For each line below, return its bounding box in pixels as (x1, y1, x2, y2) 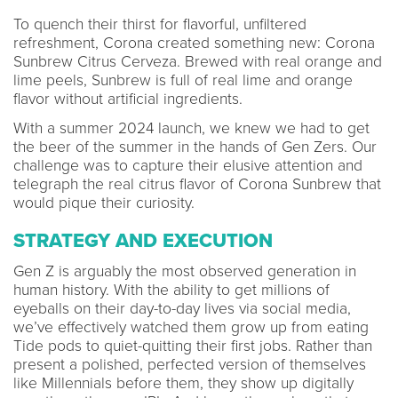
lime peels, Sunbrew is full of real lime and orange (13, 70, 353, 90)
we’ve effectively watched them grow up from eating (13, 317, 369, 337)
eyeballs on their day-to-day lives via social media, (13, 298, 351, 318)
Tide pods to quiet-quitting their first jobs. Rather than (13, 336, 372, 355)
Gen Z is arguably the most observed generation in (13, 261, 356, 281)
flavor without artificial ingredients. (13, 89, 247, 108)
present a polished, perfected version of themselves (13, 354, 366, 374)
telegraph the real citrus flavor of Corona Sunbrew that (13, 174, 381, 194)
